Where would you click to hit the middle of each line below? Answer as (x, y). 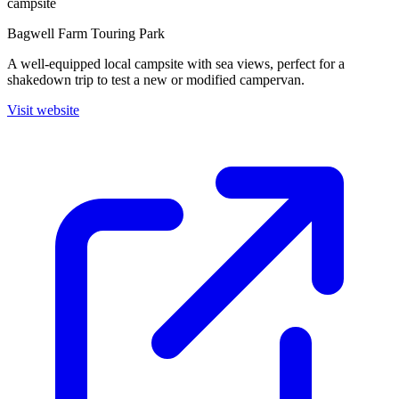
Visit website (43, 110)
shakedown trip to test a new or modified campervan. (156, 80)
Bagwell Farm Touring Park (86, 33)
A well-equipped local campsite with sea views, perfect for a (176, 64)
